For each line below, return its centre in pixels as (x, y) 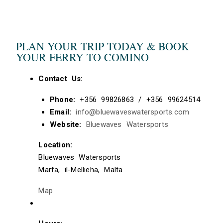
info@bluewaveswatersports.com (133, 112)
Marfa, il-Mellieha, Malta (81, 170)
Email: (60, 112)
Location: (56, 145)
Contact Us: (61, 79)
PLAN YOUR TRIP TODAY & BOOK (103, 46)
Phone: (62, 99)
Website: (65, 124)
